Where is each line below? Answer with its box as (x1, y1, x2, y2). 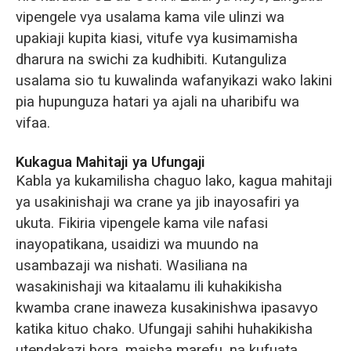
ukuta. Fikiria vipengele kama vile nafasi (15, 212, 268, 235)
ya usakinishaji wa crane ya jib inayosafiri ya (15, 191, 299, 214)
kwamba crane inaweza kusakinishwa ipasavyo (15, 297, 318, 320)
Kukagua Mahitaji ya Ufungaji (15, 151, 205, 174)
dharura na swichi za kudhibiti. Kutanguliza (15, 49, 287, 71)
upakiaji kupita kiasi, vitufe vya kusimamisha (15, 27, 298, 50)
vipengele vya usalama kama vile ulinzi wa (15, 6, 284, 29)
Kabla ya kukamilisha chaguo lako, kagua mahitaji (15, 170, 332, 193)
